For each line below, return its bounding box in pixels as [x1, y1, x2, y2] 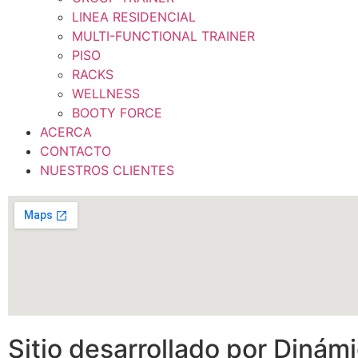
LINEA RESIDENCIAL [72, 8, 196, 25]
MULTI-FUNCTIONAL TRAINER [72, 27, 255, 44]
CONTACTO [40, 142, 111, 159]
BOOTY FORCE [72, 104, 162, 121]
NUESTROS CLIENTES [40, 161, 174, 178]
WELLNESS [72, 85, 140, 101]
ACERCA [40, 123, 92, 140]
